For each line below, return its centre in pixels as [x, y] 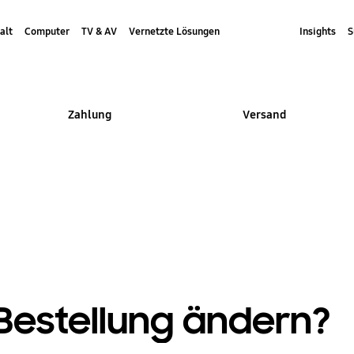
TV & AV [99, 31]
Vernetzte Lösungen [174, 31]
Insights [317, 31]
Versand [264, 115]
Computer [47, 31]
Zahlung [90, 115]
